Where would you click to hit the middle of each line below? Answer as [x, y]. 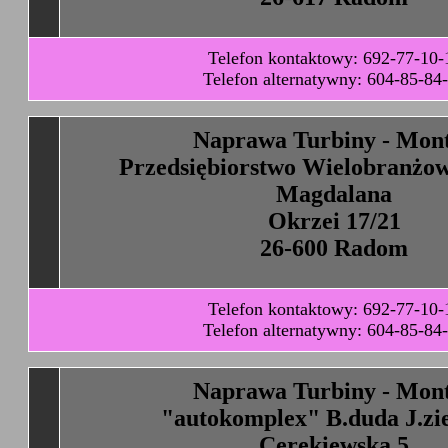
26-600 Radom [334, 248]
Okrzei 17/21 [334, 221]
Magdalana [334, 194]
